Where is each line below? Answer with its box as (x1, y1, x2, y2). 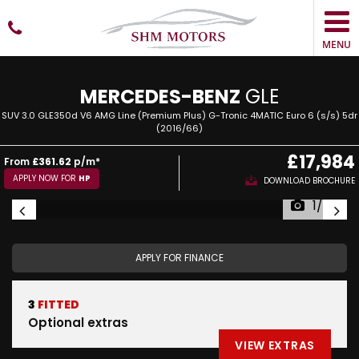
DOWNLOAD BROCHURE (264, 175, 355, 187)
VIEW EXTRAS (235, 337, 315, 353)
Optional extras (28, 314, 128, 331)
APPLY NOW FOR (13, 171, 79, 184)
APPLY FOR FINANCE (135, 251, 224, 264)
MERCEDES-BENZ (80, 83, 240, 110)
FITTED (35, 296, 79, 313)
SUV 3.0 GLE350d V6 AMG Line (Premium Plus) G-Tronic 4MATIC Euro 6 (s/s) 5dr (2, 109, 357, 122)
